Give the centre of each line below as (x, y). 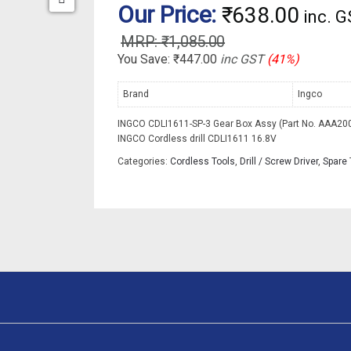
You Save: (145, 60)
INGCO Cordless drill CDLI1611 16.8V (197, 139)
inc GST (242, 60)
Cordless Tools (203, 162)
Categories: (144, 162)
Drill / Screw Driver (279, 162)
